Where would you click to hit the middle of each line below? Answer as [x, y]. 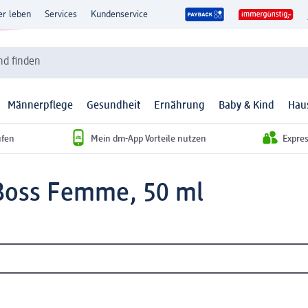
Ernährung [179, 106]
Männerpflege [40, 106]
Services [61, 14]
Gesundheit [113, 106]
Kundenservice [119, 14]
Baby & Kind [246, 106]
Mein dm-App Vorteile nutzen [148, 139]
